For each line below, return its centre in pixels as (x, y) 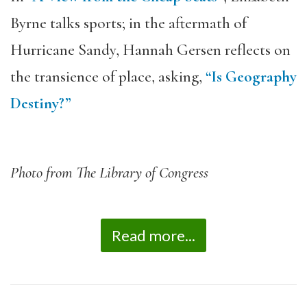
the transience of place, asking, (108, 76)
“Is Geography (251, 76)
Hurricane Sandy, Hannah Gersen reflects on (150, 50)
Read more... (153, 235)
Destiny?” (41, 103)
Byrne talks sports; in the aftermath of (128, 23)
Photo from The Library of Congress (109, 172)
